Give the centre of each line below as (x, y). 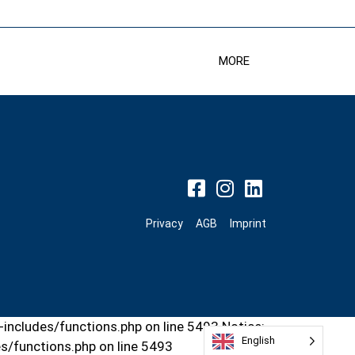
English (258, 340)
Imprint (248, 224)
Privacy (164, 224)
